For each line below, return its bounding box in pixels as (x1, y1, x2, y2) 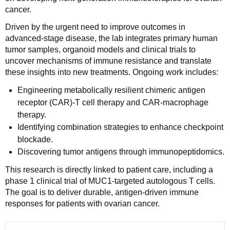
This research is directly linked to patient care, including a (5, 165, 213, 174)
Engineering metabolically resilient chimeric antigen (17, 85, 205, 94)
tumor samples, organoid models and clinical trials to (5, 45, 196, 54)
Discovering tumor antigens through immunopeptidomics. (17, 147, 224, 156)
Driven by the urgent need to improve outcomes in (5, 22, 185, 31)
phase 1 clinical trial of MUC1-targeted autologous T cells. (5, 176, 215, 185)
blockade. (17, 135, 53, 144)
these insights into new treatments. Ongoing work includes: (5, 67, 218, 76)
